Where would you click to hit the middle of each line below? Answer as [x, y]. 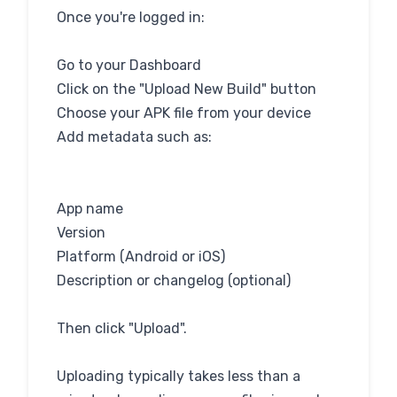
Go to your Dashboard [129, 65]
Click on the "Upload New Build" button [187, 89]
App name [90, 209]
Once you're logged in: [131, 17]
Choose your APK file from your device [184, 113]
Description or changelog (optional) [174, 280]
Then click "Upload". [122, 328]
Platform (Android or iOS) [141, 257]
